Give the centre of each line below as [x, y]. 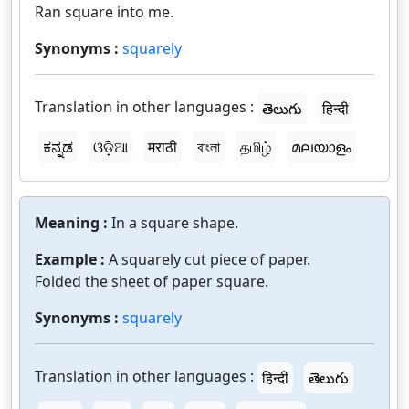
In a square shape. [175, 223]
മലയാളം [321, 147]
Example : [72, 259]
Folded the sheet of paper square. [152, 281]
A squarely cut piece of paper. [210, 259]
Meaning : [73, 223]
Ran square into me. [104, 12]
